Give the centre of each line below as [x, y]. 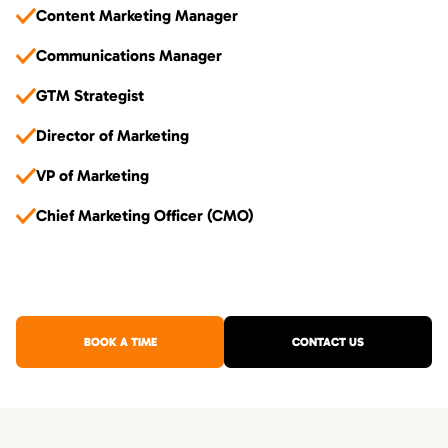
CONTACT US [328, 342]
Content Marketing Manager [137, 15]
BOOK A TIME [120, 342]
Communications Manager [129, 55]
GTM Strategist [90, 95]
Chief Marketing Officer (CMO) [145, 215]
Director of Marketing [112, 135]
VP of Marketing [92, 175]
